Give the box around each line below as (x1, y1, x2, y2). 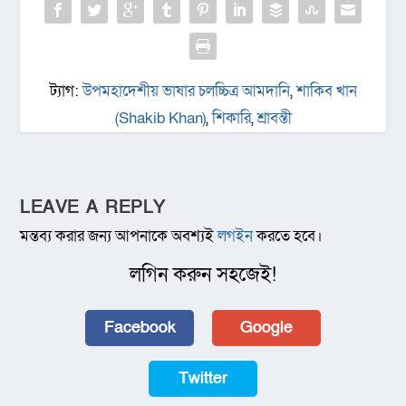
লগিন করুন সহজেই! (130, 262, 276, 289)
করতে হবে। (253, 226, 324, 247)
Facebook (103, 317, 176, 339)
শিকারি (211, 108, 251, 130)
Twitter (179, 368, 227, 390)
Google (240, 317, 293, 339)
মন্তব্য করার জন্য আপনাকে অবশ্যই (20, 226, 218, 247)
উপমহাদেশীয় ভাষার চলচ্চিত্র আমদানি (82, 81, 290, 102)
